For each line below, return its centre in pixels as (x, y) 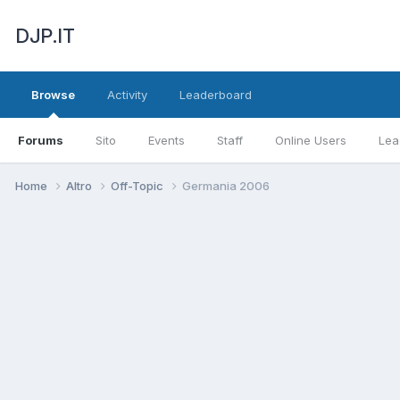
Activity (127, 95)
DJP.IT (45, 36)
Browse (53, 95)
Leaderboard (216, 95)
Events (167, 140)
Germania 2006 (226, 185)
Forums (41, 140)
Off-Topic (138, 185)
